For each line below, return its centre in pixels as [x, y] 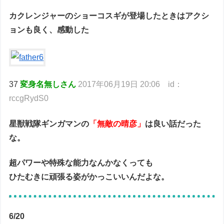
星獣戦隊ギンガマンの [49, 123]
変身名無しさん [48, 84]
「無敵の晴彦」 [117, 123]
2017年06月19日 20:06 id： [130, 84]
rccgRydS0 [29, 98]
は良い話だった [173, 123]
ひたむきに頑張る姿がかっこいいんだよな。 [89, 176]
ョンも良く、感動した [49, 30]
